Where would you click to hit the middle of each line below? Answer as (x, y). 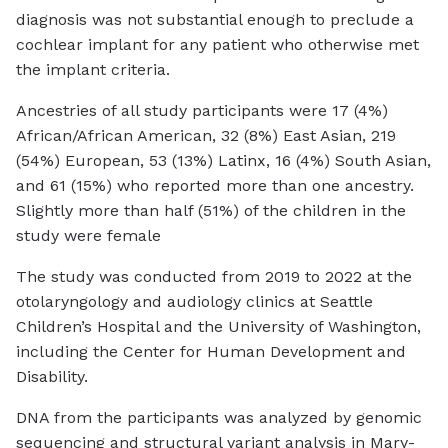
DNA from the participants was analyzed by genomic (219, 418)
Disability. (52, 377)
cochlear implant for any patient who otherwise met (217, 45)
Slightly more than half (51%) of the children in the (211, 211)
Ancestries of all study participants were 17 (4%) (202, 111)
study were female (88, 236)
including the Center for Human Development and (211, 352)
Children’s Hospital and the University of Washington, (218, 327)
